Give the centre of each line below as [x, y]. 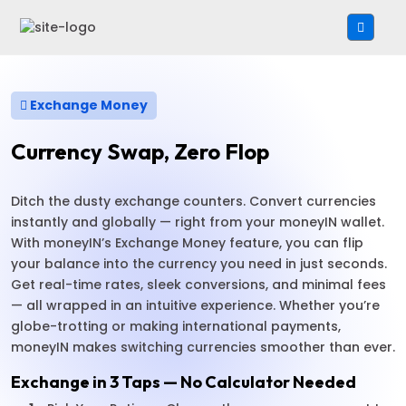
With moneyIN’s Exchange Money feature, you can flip [187, 243]
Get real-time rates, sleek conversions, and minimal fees [198, 285]
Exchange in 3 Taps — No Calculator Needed [184, 382]
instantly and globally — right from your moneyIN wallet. [198, 222]
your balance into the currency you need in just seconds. [199, 264]
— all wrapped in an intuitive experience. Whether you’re [195, 305]
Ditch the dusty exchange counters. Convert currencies [193, 201]
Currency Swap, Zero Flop [140, 151]
